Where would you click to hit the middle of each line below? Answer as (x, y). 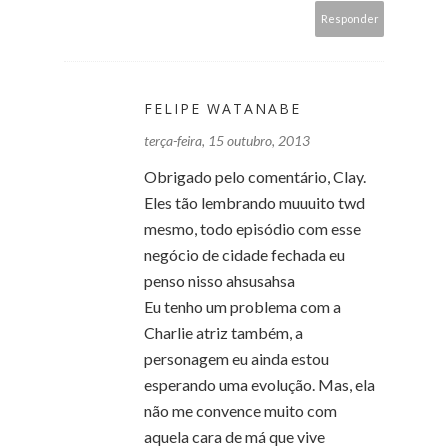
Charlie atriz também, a (223, 332)
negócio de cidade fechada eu (244, 254)
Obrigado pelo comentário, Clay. (255, 176)
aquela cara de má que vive (234, 436)
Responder (350, 18)
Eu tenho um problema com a (242, 306)
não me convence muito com (240, 410)
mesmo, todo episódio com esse (252, 228)
